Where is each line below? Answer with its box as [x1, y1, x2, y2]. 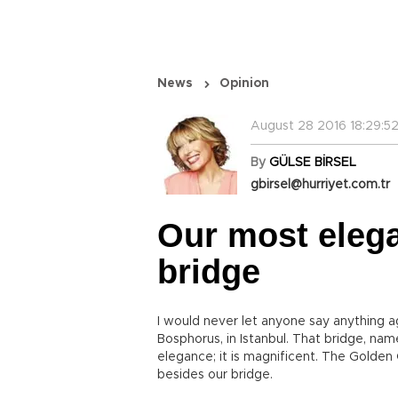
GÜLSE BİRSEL [269, 156, 356, 169]
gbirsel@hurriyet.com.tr [251, 179, 390, 191]
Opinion [219, 77, 269, 90]
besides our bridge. [157, 369, 276, 381]
